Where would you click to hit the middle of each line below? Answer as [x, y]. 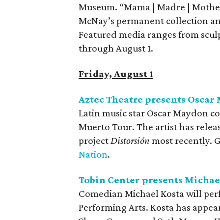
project [95, 140]
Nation [93, 154]
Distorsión [130, 140]
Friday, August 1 [116, 74]
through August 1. [116, 48]
